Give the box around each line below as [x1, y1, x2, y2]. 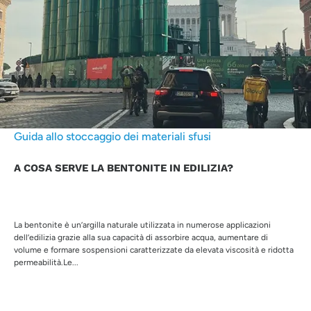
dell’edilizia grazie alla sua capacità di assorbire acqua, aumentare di [14, 232, 268, 242]
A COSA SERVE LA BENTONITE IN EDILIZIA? [14, 161, 233, 174]
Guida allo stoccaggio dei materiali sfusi [14, 129, 211, 143]
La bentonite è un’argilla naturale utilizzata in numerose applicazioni [14, 219, 271, 230]
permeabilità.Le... [14, 257, 78, 267]
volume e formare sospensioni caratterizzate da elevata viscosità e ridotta [14, 244, 294, 255]
